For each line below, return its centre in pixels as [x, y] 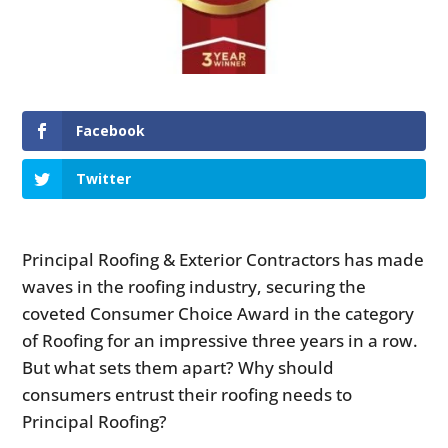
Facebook [111, 131]
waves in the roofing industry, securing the [194, 287]
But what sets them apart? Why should [178, 368]
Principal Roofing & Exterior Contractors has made [223, 260]
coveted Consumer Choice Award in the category [218, 314]
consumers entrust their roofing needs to [187, 395]
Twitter [104, 179]
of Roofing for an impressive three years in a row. [220, 341]
